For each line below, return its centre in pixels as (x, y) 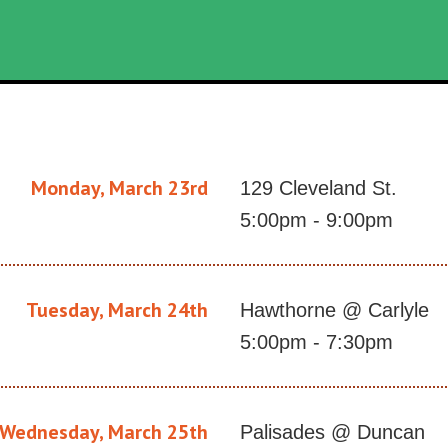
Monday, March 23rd (119, 188)
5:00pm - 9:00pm (316, 220)
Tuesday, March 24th (117, 310)
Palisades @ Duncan (332, 432)
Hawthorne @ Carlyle (334, 310)
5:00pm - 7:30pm (316, 342)
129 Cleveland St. (318, 188)
